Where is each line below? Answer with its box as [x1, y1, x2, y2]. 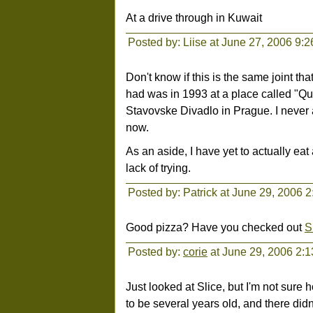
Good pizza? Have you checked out [126, 221, 305, 233]
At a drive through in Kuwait [126, 11, 262, 24]
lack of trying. [126, 161, 191, 174]
